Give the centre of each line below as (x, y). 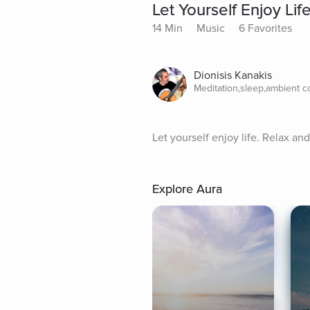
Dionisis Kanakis (233, 75)
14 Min (167, 28)
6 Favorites (265, 28)
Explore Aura (187, 189)
